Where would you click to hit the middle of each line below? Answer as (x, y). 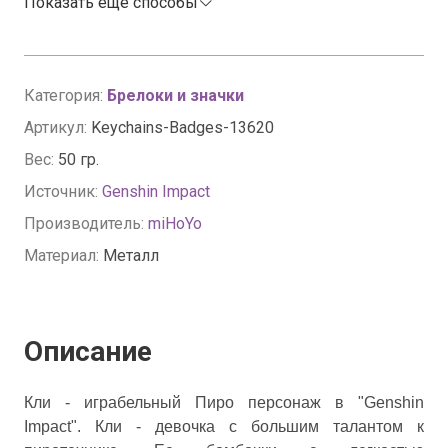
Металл (131, 255)
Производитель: (86, 223)
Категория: (65, 95)
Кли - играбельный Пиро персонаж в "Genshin (224, 402)
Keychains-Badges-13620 (182, 127)
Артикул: (57, 127)
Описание (88, 351)
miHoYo (175, 223)
